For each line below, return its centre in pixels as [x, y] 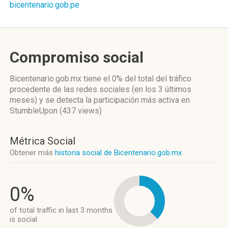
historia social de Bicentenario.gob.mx [118, 153]
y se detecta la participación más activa [109, 100]
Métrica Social [42, 141]
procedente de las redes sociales [71, 89]
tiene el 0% [103, 79]
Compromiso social [77, 57]
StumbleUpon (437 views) [56, 111]
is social [23, 219]
